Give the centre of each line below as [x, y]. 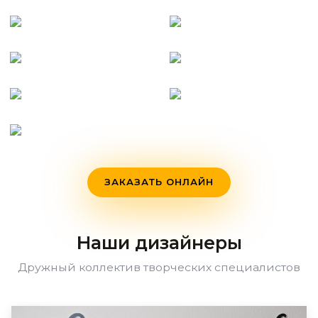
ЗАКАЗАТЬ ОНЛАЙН [159, 182]
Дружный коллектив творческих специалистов [159, 267]
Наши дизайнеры [159, 242]
